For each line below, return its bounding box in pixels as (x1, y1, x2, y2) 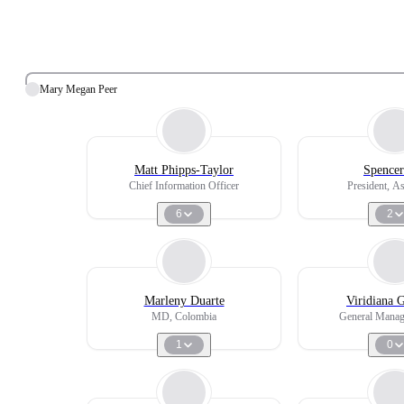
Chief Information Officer (129, 179, 239, 192)
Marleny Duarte (143, 294, 225, 308)
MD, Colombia (151, 310, 216, 323)
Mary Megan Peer (40, 82, 117, 96)
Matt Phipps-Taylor (134, 163, 234, 177)
